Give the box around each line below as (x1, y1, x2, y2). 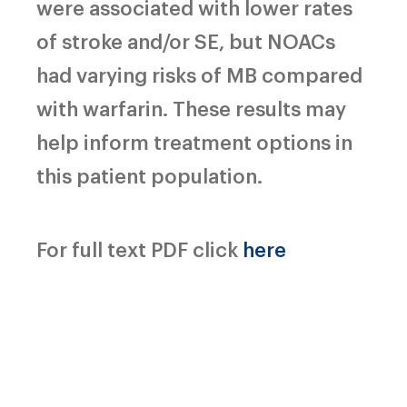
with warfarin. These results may (36, 94, 346, 121)
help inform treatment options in (36, 127, 352, 154)
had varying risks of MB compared (36, 60, 362, 87)
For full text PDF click (36, 234, 243, 262)
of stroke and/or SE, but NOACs (36, 26, 335, 54)
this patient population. (36, 161, 263, 188)
